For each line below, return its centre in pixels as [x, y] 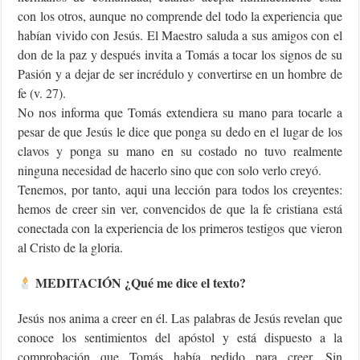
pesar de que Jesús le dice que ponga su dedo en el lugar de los [180, 132]
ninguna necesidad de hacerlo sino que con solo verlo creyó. [170, 170]
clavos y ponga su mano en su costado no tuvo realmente [180, 151]
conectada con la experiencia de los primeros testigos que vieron [180, 228]
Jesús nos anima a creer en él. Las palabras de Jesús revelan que [180, 318]
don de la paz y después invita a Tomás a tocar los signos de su [180, 55]
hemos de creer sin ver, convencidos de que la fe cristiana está [180, 209]
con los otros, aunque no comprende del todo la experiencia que [180, 16]
